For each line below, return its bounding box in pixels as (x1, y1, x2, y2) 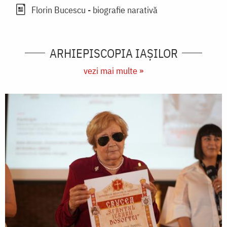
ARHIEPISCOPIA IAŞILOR (49, 45, 178, 61)
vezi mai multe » (84, 64, 143, 77)
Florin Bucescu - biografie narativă (31, 4, 158, 16)
